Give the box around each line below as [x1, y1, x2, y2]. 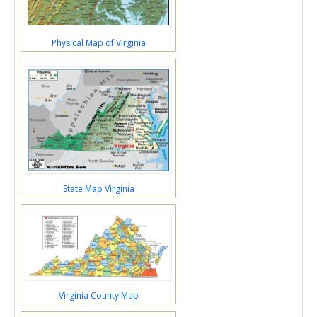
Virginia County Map [58, 289, 139, 301]
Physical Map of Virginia [51, 37, 146, 50]
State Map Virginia [62, 183, 134, 195]
